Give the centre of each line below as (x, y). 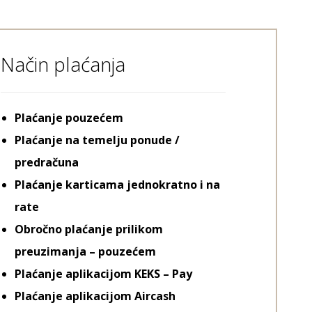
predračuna (46, 162)
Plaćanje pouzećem (69, 117)
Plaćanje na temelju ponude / (97, 140)
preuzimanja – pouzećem (85, 251)
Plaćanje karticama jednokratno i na (117, 184)
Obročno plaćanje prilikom (88, 229)
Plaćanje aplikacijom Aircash (95, 296)
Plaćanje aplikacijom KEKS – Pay (103, 273)
